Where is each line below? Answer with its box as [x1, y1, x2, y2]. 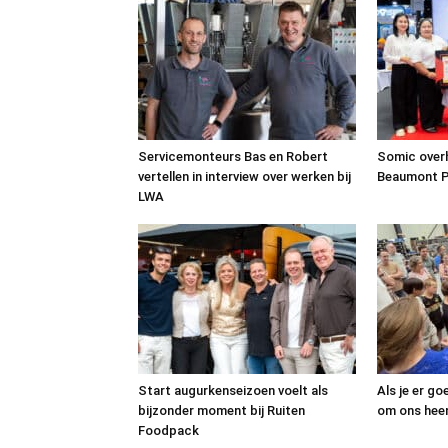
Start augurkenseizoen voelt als [138, 383, 328, 398]
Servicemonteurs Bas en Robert [138, 149, 328, 164]
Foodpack [138, 423, 199, 438]
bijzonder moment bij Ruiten [138, 403, 305, 418]
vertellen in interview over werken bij [138, 169, 351, 184]
